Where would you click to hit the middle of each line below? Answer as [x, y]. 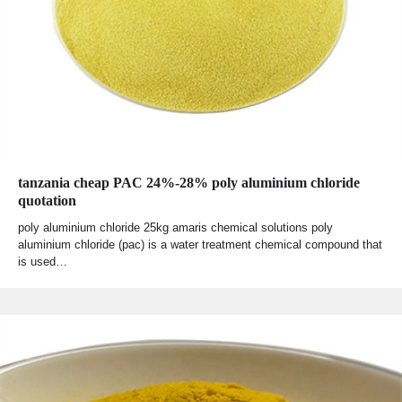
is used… [43, 262]
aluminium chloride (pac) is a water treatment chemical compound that [200, 245]
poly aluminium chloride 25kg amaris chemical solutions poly [175, 228]
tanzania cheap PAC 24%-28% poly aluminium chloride [189, 183]
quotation [47, 201]
